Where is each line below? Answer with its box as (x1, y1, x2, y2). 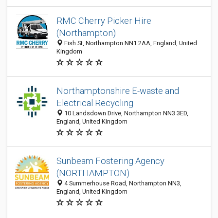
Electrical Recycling (56, 98, 133, 108)
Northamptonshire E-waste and (56, 86, 179, 96)
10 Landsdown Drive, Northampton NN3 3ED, (63, 109, 188, 117)
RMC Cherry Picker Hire (56, 16, 151, 26)
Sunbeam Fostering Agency (56, 156, 164, 166)
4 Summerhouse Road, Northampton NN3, (63, 180, 182, 187)
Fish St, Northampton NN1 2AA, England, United (63, 39, 197, 47)
